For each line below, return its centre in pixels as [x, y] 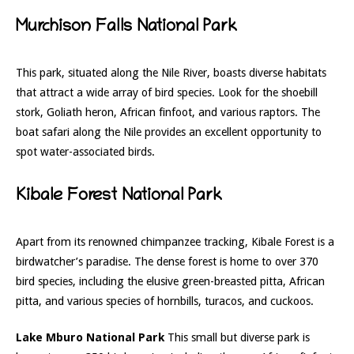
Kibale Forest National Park [119, 196]
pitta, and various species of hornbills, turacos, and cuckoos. [165, 301]
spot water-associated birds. [85, 151]
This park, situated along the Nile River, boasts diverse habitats [171, 72]
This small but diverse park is [237, 338]
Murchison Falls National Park [126, 27]
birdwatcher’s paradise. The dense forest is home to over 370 [167, 261]
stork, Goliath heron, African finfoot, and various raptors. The [168, 112]
